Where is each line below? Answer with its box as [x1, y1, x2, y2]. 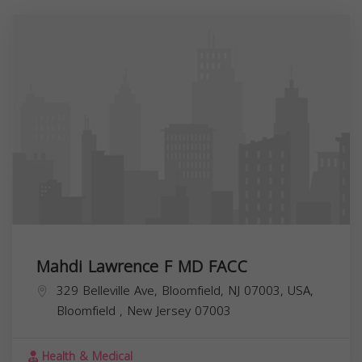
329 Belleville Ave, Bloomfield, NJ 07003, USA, [57, 279, 314, 302]
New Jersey [127, 299, 195, 322]
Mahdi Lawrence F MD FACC [36, 250, 247, 282]
